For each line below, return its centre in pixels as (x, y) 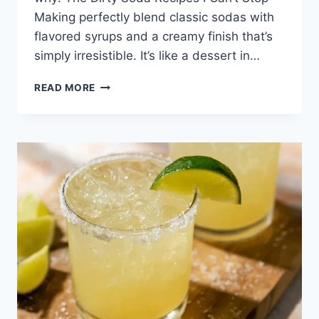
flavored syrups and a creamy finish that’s (153, 37)
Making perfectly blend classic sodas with (154, 17)
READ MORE (65, 88)
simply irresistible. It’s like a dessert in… (147, 56)
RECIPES (117, 129)
